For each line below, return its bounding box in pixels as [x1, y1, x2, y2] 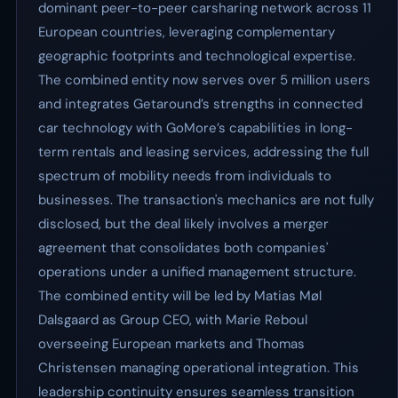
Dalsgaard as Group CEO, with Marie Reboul [38, 311, 307, 329]
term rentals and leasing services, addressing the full [38, 143, 369, 161]
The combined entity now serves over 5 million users [38, 71, 370, 89]
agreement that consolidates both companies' [38, 239, 328, 257]
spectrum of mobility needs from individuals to [38, 167, 331, 185]
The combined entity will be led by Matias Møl [38, 287, 322, 305]
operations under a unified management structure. [38, 263, 356, 281]
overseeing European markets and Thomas [38, 335, 305, 353]
